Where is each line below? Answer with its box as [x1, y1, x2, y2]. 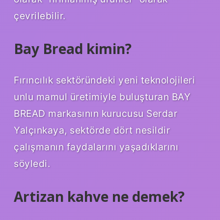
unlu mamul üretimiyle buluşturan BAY [14, 90, 191, 103]
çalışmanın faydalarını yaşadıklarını [14, 140, 178, 153]
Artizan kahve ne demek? [14, 187, 185, 206]
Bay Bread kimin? [14, 39, 132, 58]
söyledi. [14, 157, 50, 169]
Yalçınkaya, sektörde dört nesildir [14, 124, 170, 136]
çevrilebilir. [14, 10, 66, 22]
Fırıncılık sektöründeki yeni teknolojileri [14, 74, 195, 86]
